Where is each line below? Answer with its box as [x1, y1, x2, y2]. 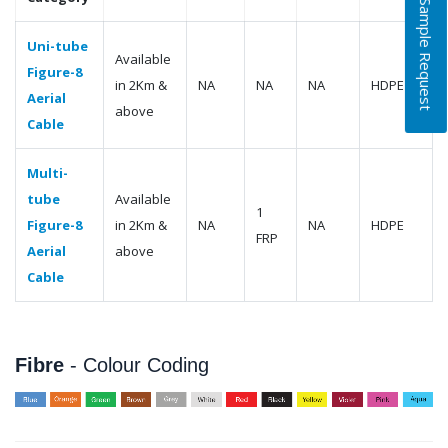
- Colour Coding [70, 353, 209, 376]
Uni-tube [27, 36, 89, 55]
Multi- [27, 163, 69, 182]
